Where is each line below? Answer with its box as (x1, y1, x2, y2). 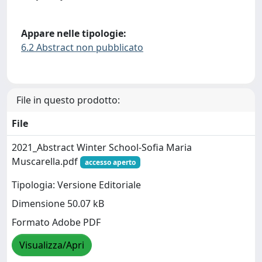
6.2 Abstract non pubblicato (21, 41, 143, 54)
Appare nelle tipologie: (21, 27, 126, 40)
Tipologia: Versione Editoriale (12, 178, 141, 191)
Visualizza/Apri (19, 238, 84, 251)
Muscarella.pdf (12, 154, 80, 168)
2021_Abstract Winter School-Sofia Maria (12, 140, 192, 154)
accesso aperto (84, 157, 136, 167)
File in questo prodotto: (16, 93, 120, 106)
